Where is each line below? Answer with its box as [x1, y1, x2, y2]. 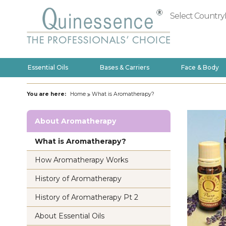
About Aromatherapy [35, 117, 116, 126]
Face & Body [181, 64, 219, 71]
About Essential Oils [35, 211, 104, 220]
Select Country [170, 11, 224, 21]
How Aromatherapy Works [35, 155, 128, 164]
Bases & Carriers [99, 64, 149, 71]
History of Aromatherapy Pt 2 [35, 193, 138, 202]
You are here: [27, 91, 66, 97]
